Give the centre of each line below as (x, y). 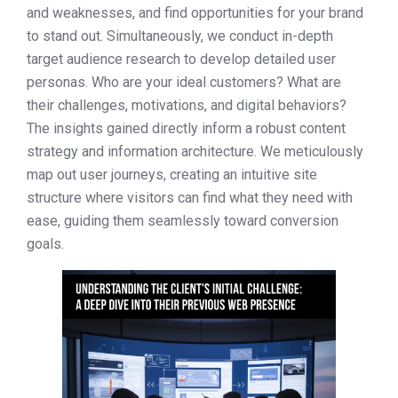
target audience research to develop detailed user (181, 60)
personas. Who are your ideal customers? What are (184, 83)
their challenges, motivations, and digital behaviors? (187, 106)
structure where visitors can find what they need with (190, 198)
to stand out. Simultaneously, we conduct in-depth (180, 36)
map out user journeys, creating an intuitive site (172, 175)
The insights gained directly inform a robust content (186, 129)
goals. (45, 244)
